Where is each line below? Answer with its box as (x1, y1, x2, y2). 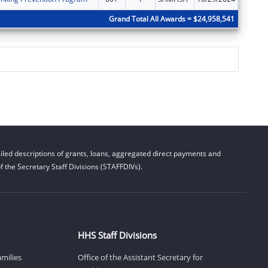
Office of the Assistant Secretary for (77, 251, 203, 263)
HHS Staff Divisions (77, 229, 157, 241)
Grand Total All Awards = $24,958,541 (108, 13, 234, 24)
